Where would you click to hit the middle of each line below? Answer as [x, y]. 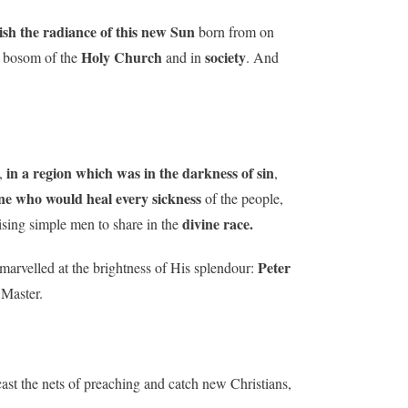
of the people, [244, 198]
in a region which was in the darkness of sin [138, 172]
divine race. [218, 223]
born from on [235, 31]
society [225, 56]
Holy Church [122, 56]
